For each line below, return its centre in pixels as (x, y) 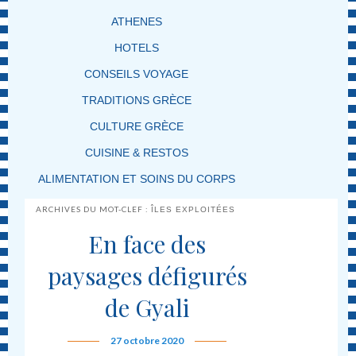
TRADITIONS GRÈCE (136, 100)
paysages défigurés (147, 275)
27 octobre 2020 (147, 340)
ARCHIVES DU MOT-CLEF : (94, 209)
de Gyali (147, 307)
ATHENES (136, 21)
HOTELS (136, 47)
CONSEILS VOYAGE (137, 74)
